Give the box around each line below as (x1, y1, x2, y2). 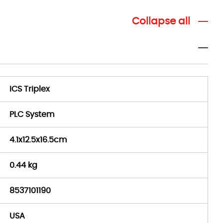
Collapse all (132, 16, 190, 26)
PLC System (9, 111, 54, 118)
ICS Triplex (9, 85, 50, 93)
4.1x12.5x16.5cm (9, 136, 67, 144)
